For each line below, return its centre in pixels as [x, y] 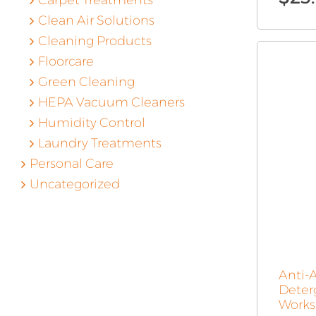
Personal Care [71, 164]
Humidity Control [91, 123]
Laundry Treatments [99, 143]
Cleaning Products [95, 41]
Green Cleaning [86, 82]
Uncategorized [74, 184]
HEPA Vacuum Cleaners [111, 102]
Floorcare [66, 61]
